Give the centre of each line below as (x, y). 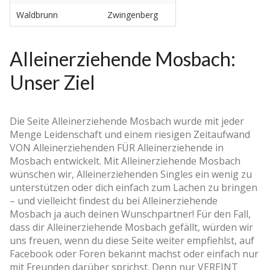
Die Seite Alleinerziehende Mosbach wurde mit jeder (127, 121)
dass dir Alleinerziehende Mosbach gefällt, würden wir (131, 227)
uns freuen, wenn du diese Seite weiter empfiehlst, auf (132, 240)
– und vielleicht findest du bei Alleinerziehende (114, 200)
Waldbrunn (37, 14)
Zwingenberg (133, 14)
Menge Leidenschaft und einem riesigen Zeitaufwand (130, 134)
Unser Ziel (52, 82)
